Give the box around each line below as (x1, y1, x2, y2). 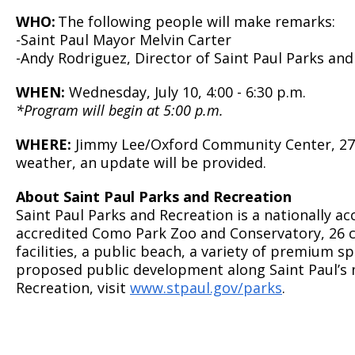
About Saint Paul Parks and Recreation (16, 186, 300, 206)
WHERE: (16, 134, 75, 154)
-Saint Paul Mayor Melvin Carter (16, 29, 235, 49)
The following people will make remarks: (55, 11, 339, 31)
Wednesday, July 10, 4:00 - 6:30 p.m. (69, 82, 318, 101)
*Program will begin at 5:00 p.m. (16, 100, 223, 120)
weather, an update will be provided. (16, 152, 270, 172)
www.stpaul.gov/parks (130, 277, 282, 297)
